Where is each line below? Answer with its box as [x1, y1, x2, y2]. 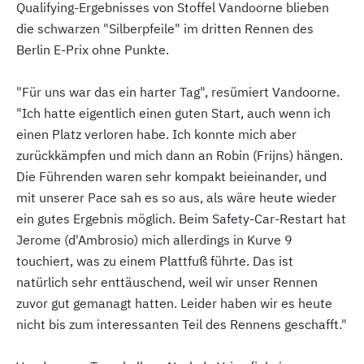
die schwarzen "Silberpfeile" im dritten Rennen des [16, 20, 314, 37]
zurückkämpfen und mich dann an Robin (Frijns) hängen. [16, 147, 343, 163]
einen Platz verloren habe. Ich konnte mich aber [16, 126, 297, 142]
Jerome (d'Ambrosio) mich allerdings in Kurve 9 [16, 232, 292, 248]
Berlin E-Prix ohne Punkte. [16, 41, 169, 58]
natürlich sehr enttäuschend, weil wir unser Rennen [16, 274, 318, 290]
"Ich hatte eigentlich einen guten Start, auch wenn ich [16, 105, 331, 121]
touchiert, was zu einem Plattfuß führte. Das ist [16, 253, 293, 269]
